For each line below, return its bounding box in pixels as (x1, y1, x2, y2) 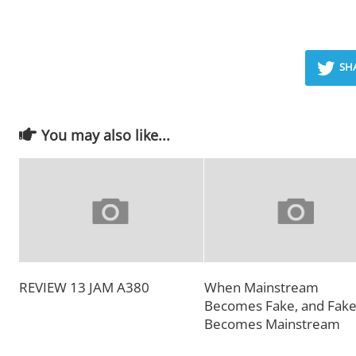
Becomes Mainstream (204, 314, 341, 333)
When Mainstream (204, 277, 319, 296)
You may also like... (41, 126, 170, 145)
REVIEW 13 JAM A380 (19, 277, 149, 296)
